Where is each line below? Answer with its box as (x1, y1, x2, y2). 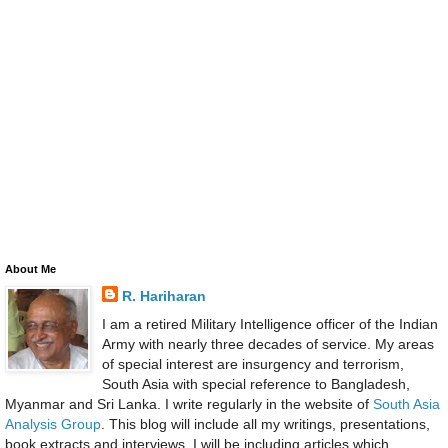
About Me (5, 263, 56, 276)
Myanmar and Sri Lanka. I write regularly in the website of (5, 395, 373, 412)
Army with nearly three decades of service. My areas (101, 335, 434, 352)
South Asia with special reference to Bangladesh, (101, 375, 410, 392)
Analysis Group (5, 415, 101, 432)
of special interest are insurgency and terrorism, (101, 355, 404, 372)
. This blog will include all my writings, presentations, (101, 415, 430, 432)
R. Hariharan (121, 288, 206, 305)
